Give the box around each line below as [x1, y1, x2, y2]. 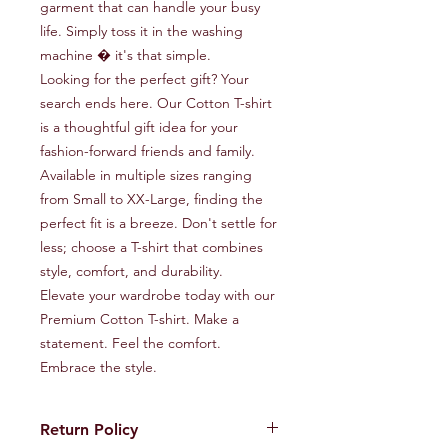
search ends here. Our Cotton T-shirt [40, 94, 272, 113]
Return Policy [40, 420, 138, 440]
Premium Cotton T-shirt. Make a [40, 310, 239, 329]
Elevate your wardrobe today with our [40, 286, 275, 305]
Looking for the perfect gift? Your [40, 70, 249, 89]
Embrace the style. [40, 358, 157, 377]
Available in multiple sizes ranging [40, 166, 252, 185]
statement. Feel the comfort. [40, 334, 221, 353]
